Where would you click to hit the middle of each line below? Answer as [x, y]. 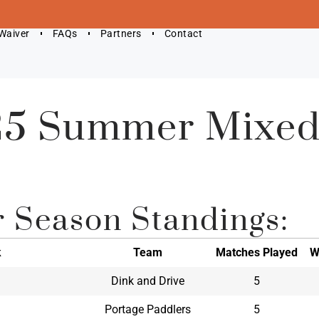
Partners [121, 33]
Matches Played [256, 253]
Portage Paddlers [148, 310]
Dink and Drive [148, 281]
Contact [183, 33]
